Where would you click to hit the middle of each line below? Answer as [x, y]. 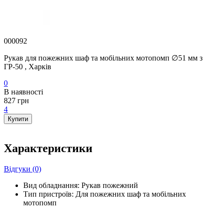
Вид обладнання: [51, 186]
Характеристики [48, 148]
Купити [18, 119]
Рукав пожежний [110, 186]
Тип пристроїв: [48, 194]
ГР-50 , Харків [28, 66]
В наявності [23, 92]
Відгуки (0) [23, 169]
